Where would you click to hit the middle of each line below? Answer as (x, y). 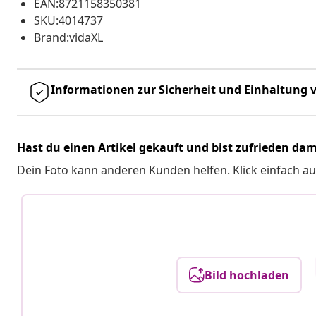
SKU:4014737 (68, 20)
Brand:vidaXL (68, 37)
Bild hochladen (247, 275)
